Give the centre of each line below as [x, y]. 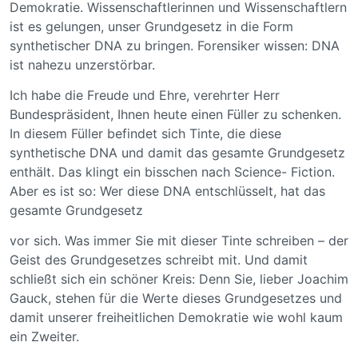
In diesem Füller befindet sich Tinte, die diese [145, 133]
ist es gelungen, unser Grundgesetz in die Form [151, 26]
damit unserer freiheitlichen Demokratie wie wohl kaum [176, 318]
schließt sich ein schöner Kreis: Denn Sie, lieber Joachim [179, 279]
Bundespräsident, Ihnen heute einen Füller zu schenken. [175, 114]
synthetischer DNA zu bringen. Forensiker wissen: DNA [175, 45]
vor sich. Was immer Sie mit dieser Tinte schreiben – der [179, 241]
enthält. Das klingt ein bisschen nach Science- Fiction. [172, 171]
